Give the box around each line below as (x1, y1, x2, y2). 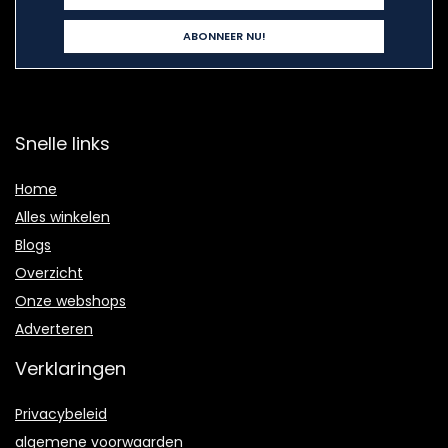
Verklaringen (15, 356, 126, 381)
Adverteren (15, 319, 93, 339)
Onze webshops (15, 291, 126, 311)
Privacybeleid (15, 404, 107, 424)
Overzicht (15, 263, 83, 283)
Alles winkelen (15, 207, 110, 227)
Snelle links (15, 131, 110, 156)
